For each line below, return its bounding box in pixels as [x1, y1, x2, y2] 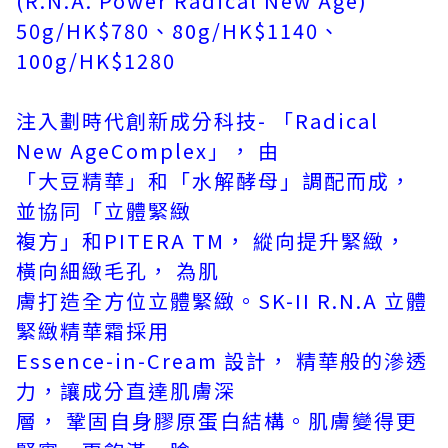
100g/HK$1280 [16, 46, 176, 75]
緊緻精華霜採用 [16, 316, 170, 345]
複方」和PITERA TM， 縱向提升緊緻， [16, 226, 407, 255]
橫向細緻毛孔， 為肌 [16, 256, 220, 285]
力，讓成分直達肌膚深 [16, 376, 236, 405]
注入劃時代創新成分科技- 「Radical [16, 106, 379, 135]
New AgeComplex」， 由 [16, 136, 280, 165]
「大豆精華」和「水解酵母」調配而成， [16, 166, 412, 195]
